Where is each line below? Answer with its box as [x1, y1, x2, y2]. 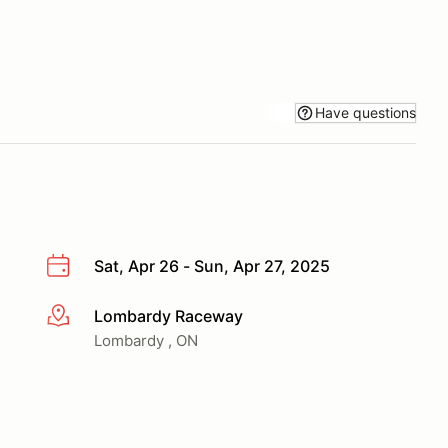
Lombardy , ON [94, 330, 198, 350]
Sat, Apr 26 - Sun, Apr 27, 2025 [94, 256, 330, 276]
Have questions [315, 103, 416, 121]
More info [45, 306, 118, 327]
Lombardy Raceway [94, 305, 243, 326]
